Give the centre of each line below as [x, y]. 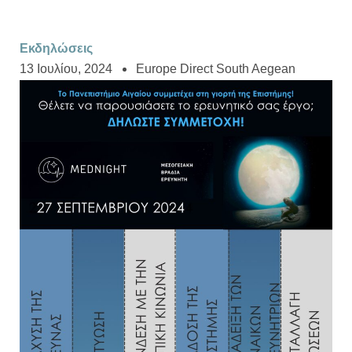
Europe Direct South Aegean [216, 69]
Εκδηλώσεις [56, 49]
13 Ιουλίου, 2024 [66, 69]
